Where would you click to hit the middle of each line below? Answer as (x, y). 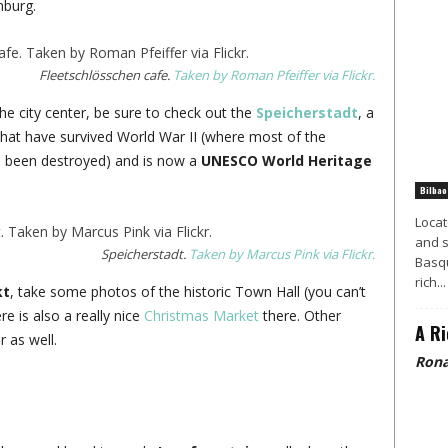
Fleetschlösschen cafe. (105, 75)
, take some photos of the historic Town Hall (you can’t (187, 291)
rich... (430, 282)
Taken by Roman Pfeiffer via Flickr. (273, 75)
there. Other (301, 315)
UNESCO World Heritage (286, 160)
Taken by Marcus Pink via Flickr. (281, 254)
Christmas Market (203, 315)
